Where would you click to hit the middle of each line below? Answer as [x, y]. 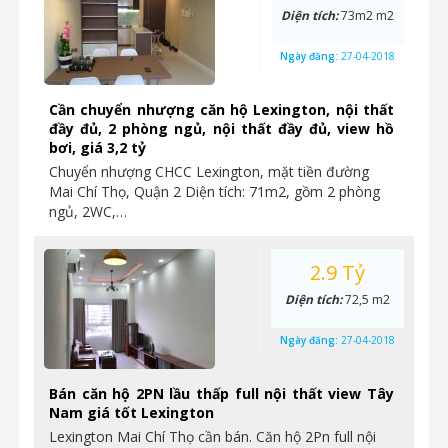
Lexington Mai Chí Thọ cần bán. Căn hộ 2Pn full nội [212, 436]
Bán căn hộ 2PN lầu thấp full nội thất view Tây [221, 393]
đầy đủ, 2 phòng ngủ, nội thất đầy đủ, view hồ [221, 128]
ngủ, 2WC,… [88, 211]
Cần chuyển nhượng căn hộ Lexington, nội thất [221, 109]
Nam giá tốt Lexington [131, 412]
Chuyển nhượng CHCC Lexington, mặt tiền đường [209, 171]
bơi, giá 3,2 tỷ [97, 147]
